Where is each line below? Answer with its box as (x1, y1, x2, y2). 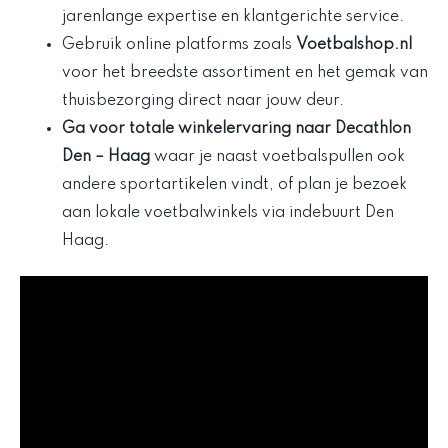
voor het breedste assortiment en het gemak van (62, 65, 428, 82)
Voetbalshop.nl (296, 37, 412, 54)
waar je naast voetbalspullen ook (150, 149, 405, 166)
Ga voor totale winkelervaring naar (62, 121, 335, 138)
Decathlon (335, 121, 411, 138)
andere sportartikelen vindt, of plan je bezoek (62, 177, 407, 194)
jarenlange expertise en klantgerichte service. (62, 9, 404, 26)
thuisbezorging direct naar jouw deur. (62, 93, 344, 110)
